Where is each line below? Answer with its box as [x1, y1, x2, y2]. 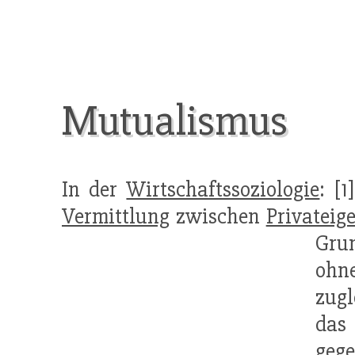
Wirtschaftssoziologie [126, 176, 320, 204]
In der [62, 176, 127, 204]
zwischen [170, 203, 266, 231]
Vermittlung [62, 203, 170, 231]
